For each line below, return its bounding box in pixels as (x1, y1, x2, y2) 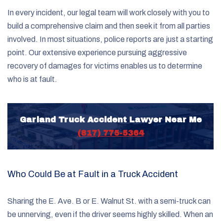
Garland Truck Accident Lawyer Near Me (19, 115, 202, 124)
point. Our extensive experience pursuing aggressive (7, 48, 187, 57)
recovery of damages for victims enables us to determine (7, 61, 202, 70)
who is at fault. (7, 74, 57, 83)
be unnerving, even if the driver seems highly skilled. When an (7, 210, 213, 219)
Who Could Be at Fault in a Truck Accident (7, 169, 178, 179)
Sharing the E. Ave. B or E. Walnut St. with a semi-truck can (7, 196, 211, 205)
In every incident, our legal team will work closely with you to (7, 8, 210, 17)
